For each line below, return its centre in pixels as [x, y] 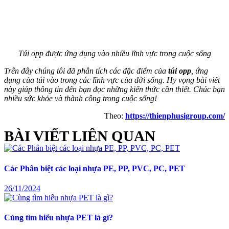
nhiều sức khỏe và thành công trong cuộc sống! [81, 99]
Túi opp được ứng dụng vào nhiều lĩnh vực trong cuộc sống [114, 54]
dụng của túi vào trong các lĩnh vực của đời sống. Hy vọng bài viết [112, 80]
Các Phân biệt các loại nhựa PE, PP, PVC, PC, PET [95, 168]
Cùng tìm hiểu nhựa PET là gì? [59, 218]
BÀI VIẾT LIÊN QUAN [80, 136]
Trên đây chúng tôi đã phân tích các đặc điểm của [86, 71]
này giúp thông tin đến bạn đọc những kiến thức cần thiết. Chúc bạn [114, 89]
